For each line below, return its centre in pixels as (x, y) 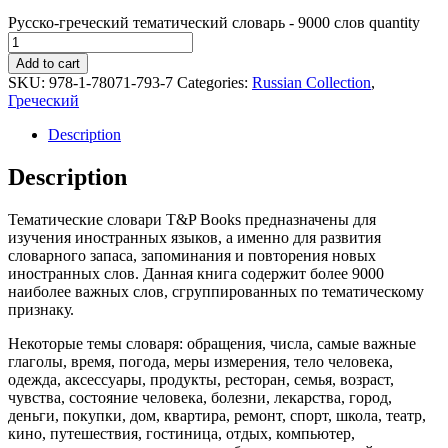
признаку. (41, 309)
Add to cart (48, 63)
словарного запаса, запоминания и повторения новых (192, 255)
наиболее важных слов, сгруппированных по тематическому (216, 291)
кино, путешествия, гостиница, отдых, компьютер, (181, 433)
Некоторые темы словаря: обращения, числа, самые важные (212, 343)
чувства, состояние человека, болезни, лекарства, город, (200, 397)
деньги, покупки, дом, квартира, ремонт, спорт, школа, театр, (217, 415)
